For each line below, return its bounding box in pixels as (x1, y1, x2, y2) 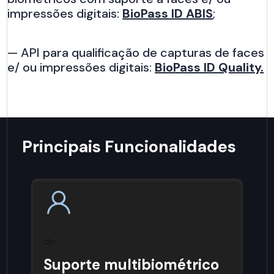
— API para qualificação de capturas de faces (7, 44, 265, 61)
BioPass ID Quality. (155, 59, 264, 75)
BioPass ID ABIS (122, 5, 213, 21)
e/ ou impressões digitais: (7, 59, 155, 75)
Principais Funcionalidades (22, 136, 237, 158)
